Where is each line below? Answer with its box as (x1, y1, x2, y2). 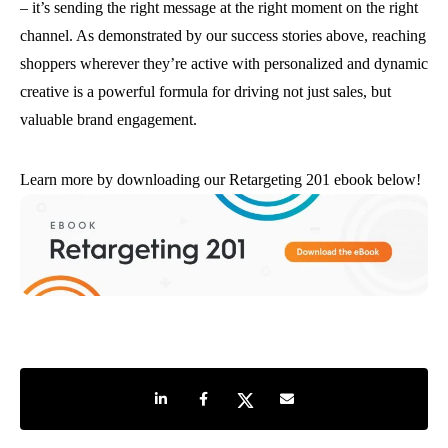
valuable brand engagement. (20, 111, 197, 129)
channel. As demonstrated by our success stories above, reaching (20, 27, 426, 45)
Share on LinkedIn (149, 387, 249, 403)
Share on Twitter (233, 387, 321, 403)
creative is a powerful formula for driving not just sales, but (20, 83, 391, 101)
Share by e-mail (275, 387, 359, 403)
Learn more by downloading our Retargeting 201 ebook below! (20, 171, 421, 189)
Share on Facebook (191, 387, 294, 403)
